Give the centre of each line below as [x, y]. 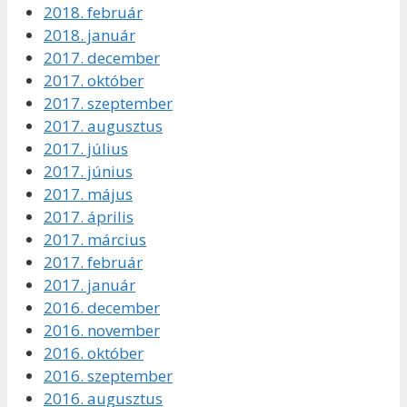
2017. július [86, 149]
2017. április [89, 217]
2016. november [102, 331]
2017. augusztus [103, 126]
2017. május [88, 194]
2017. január [89, 285]
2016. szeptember [108, 376]
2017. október [94, 81]
